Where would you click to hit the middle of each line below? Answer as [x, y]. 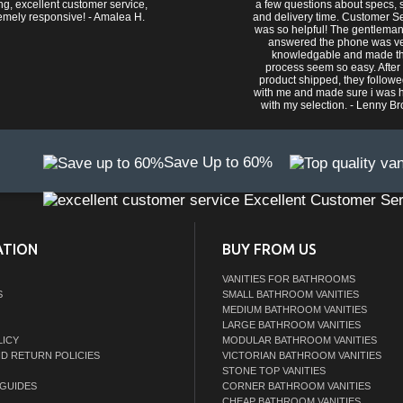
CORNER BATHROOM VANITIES [297, 386]
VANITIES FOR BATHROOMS [289, 279]
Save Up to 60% [219, 162]
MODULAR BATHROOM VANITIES [300, 340]
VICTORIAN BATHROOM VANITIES [302, 356]
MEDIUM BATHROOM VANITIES [295, 310]
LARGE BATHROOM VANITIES [292, 325]
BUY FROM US [270, 250]
